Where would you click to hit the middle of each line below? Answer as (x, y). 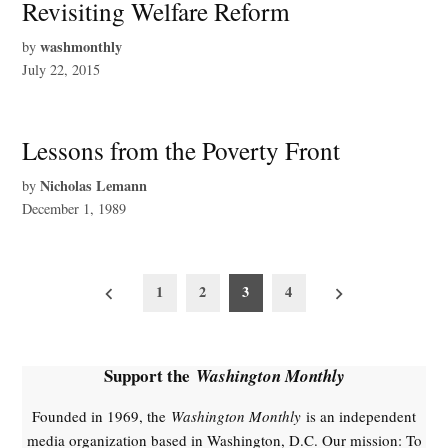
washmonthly (81, 46)
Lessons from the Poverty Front (181, 149)
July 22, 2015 (61, 69)
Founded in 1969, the (101, 416)
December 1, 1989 (74, 208)
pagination (75, 317)
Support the (149, 376)
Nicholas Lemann (94, 185)
